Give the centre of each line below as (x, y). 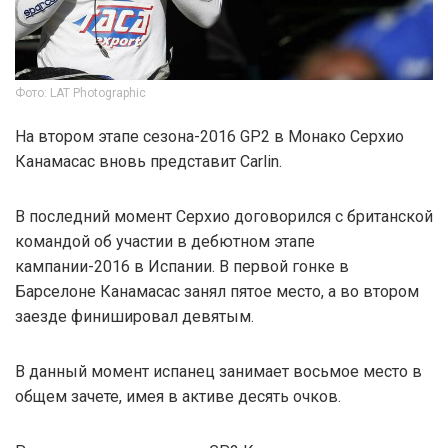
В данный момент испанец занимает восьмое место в (218, 371)
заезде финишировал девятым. (134, 316)
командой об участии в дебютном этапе (165, 241)
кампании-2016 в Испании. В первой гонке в (182, 266)
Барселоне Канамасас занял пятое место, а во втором (217, 291)
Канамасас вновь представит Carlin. (148, 161)
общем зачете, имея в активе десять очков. (178, 396)
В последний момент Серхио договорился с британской (224, 216)
